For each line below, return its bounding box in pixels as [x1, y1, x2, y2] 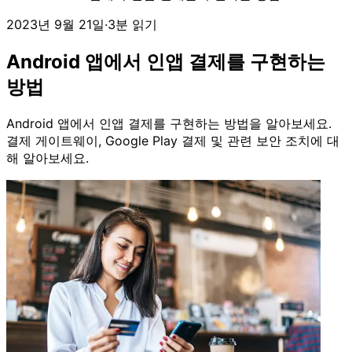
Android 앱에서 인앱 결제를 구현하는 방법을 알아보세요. [6, 115, 332, 131]
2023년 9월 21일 [6, 16, 104, 32]
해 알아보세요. [6, 149, 89, 166]
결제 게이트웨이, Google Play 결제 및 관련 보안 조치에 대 [6, 132, 339, 148]
